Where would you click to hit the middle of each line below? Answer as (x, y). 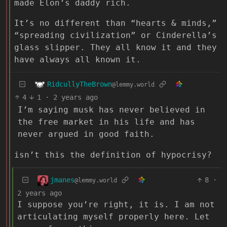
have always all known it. (78, 60)
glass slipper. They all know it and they (116, 48)
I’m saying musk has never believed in (111, 109)
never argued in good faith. (86, 134)
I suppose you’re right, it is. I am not (116, 205)
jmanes (62, 180)
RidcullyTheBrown (80, 84)
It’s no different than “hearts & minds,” (116, 23)
